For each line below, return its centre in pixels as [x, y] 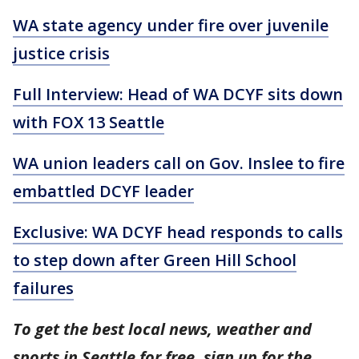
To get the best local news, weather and [162, 329]
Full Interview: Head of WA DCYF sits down [178, 94]
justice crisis [61, 53]
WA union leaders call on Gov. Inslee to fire [179, 163]
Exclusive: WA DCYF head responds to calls [178, 232]
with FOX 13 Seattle [89, 122]
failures [43, 288]
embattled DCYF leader [103, 191]
